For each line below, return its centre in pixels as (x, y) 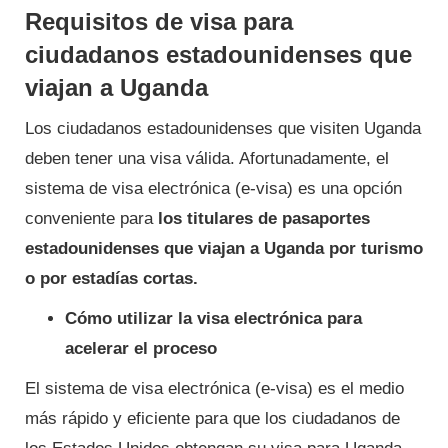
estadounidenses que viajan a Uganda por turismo (224, 248)
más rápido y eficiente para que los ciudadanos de (212, 418)
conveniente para (91, 218)
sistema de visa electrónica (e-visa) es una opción (213, 188)
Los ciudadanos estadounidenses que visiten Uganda (223, 128)
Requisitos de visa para (159, 21)
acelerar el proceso (141, 348)
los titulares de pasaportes (264, 218)
